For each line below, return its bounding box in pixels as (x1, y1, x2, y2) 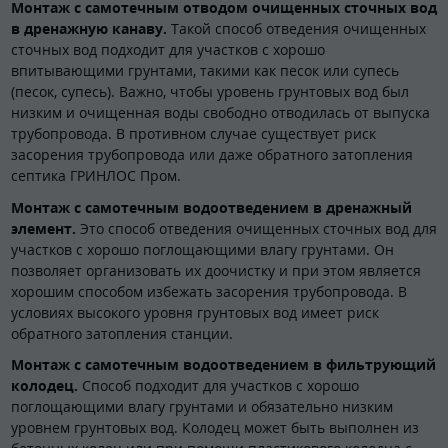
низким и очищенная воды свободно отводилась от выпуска (11, 103, 430, 123)
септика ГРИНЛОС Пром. (11, 166, 181, 186)
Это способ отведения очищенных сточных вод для (80, 218, 437, 238)
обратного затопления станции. (11, 323, 233, 343)
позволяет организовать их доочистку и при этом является (11, 260, 421, 280)
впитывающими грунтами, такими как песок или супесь (11, 61, 399, 81)
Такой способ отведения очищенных (167, 19, 426, 39)
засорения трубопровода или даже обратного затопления (11, 145, 413, 165)
